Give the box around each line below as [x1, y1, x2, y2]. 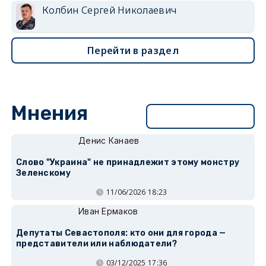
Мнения [11, 101, 88, 125]
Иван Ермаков [78, 205, 138, 216]
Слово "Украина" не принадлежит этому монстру [15, 157, 240, 167]
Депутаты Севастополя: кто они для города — [15, 227, 226, 238]
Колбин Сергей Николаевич [42, 3, 177, 17]
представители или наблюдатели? [15, 238, 177, 249]
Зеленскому [15, 167, 71, 178]
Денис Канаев [78, 135, 140, 145]
